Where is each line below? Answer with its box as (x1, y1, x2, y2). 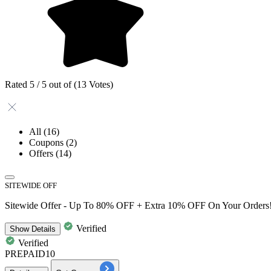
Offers (29, 148, 56, 158)
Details (29, 224, 56, 233)
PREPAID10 (5, 248, 55, 259)
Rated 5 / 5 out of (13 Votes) (5, 79, 113, 90)
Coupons (29, 137, 66, 148)
